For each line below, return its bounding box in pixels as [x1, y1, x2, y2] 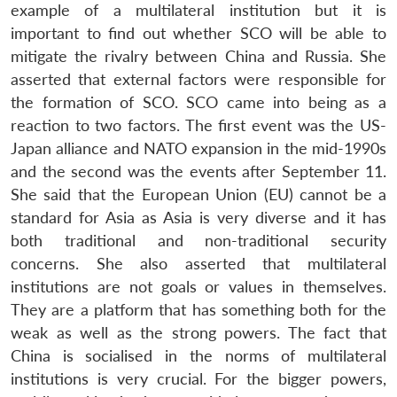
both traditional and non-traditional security [11, 231, 386, 251]
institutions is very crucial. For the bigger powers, [11, 370, 386, 389]
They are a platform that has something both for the [11, 300, 386, 320]
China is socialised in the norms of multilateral [11, 346, 386, 366]
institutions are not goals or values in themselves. [11, 277, 386, 297]
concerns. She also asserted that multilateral [11, 254, 386, 274]
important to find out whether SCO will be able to [11, 24, 386, 43]
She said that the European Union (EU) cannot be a [11, 185, 386, 205]
